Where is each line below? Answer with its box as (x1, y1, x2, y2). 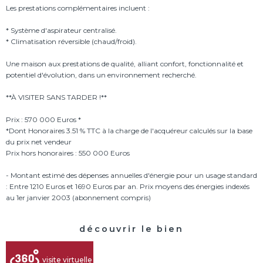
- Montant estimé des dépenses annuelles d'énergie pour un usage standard (6, 171, 257, 180)
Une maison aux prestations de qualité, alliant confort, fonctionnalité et (6, 59, 244, 69)
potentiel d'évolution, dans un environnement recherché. (6, 70, 197, 80)
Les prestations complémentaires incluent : (6, 4, 150, 13)
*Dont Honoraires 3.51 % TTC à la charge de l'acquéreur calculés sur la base (6, 126, 252, 136)
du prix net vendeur (6, 137, 72, 147)
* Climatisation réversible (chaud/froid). (6, 37, 137, 46)
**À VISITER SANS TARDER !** (6, 93, 107, 102)
